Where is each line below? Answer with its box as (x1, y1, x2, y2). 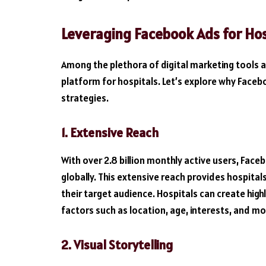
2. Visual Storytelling (61, 236, 173, 253)
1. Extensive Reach (61, 124, 159, 141)
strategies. (61, 91, 109, 104)
